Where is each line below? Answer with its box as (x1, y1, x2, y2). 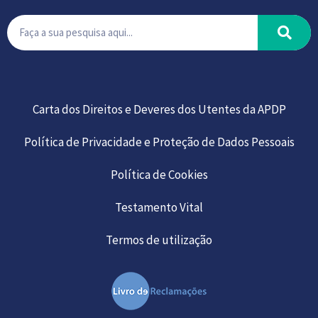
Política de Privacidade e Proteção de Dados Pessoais (23, 133, 295, 150)
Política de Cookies (110, 166, 208, 182)
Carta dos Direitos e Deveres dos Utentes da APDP (32, 101, 286, 117)
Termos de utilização (106, 231, 212, 248)
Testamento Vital (115, 199, 203, 215)
